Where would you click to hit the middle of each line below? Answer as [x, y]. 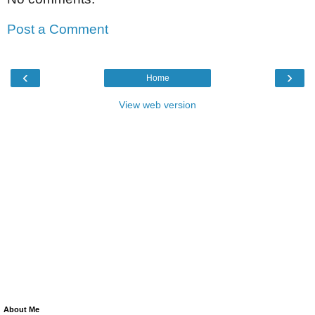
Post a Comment [58, 30]
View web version [157, 104]
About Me [21, 309]
